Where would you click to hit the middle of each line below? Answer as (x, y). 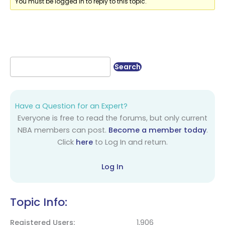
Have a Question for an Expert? (71, 106)
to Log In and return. (130, 142)
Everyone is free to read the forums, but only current (113, 118)
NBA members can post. (63, 130)
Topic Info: (39, 202)
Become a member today (157, 130)
